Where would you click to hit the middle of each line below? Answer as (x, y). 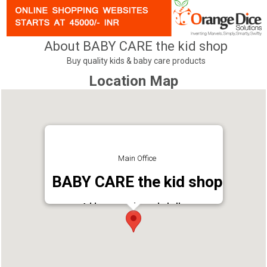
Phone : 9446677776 (137, 215)
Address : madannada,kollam (137, 206)
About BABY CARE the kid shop (136, 46)
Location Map (133, 81)
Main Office (137, 158)
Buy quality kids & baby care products (136, 61)
